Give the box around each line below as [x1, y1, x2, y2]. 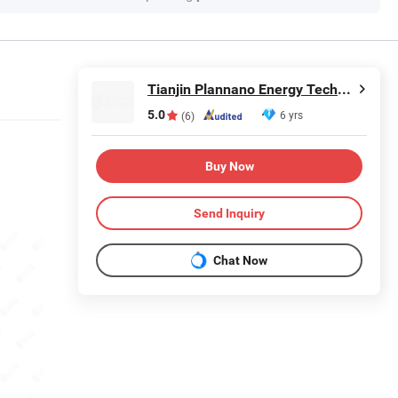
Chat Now [213, 252, 267, 267]
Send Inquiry [194, 205, 265, 220]
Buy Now [204, 158, 254, 173]
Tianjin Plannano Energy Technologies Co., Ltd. [338, 81, 351, 98]
